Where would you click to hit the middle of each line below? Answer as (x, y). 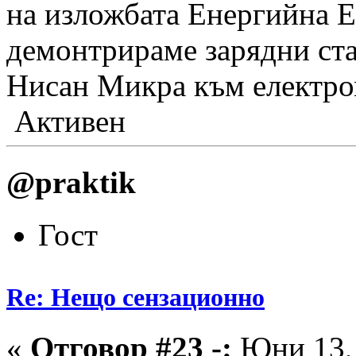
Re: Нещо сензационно (135, 298)
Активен (66, 122)
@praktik (71, 182)
